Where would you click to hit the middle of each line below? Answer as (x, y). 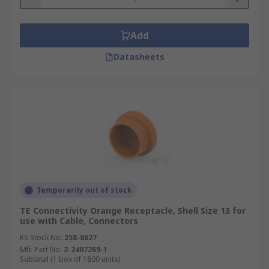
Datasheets (139, 57)
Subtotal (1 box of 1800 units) (70, 259)
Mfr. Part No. (41, 249)
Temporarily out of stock (84, 190)
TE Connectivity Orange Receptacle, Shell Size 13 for (133, 210)
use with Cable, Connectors (79, 221)
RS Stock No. (41, 237)
